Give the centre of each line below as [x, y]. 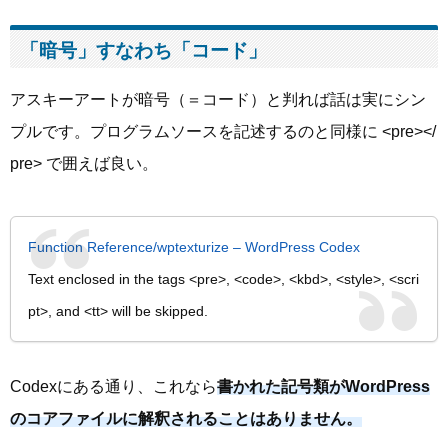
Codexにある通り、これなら [113, 387]
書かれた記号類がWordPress [323, 387]
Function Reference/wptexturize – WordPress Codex [194, 246]
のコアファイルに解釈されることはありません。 [186, 419]
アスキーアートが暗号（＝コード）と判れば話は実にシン [218, 100]
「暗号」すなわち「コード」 [143, 51]
